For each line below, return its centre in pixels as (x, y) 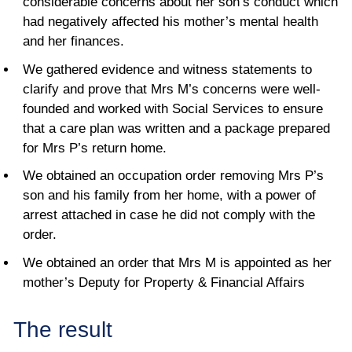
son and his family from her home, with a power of (169, 196)
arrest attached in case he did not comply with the (169, 215)
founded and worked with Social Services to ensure (173, 108)
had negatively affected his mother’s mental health (170, 22)
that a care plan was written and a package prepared (176, 128)
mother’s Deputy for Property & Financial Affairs (164, 282)
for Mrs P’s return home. (95, 148)
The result (63, 329)
